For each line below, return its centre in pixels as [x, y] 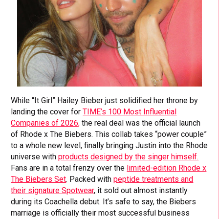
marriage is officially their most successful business [100, 213]
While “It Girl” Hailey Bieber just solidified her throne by [105, 100]
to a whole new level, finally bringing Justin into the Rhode [109, 145]
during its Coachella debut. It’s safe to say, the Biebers [104, 201]
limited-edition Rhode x [167, 168]
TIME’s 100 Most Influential [130, 111]
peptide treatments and [153, 179]
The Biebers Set [39, 179]
